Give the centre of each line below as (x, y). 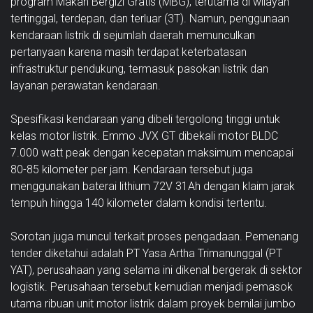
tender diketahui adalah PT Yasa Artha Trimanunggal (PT (146, 253)
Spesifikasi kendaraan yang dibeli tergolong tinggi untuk (145, 119)
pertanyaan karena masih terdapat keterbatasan (129, 52)
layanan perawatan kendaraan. (86, 85)
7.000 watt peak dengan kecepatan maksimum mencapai (152, 152)
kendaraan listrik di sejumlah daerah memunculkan (133, 35)
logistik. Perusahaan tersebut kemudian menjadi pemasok (152, 286)
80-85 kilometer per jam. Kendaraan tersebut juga (132, 169)
